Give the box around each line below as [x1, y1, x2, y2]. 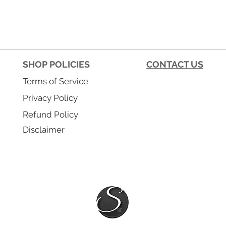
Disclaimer [23, 125, 65, 135]
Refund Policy [23, 109, 78, 120]
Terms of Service [23, 76, 88, 87]
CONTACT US [146, 59, 203, 70]
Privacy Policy [23, 93, 78, 103]
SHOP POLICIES [23, 59, 90, 70]
